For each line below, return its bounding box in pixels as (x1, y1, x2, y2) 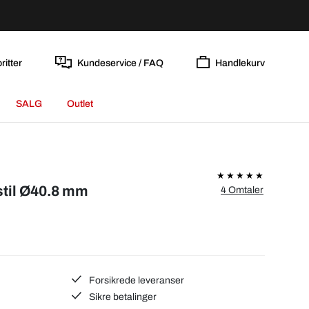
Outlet (67, 99, 93, 109)
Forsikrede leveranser (87, 275, 185, 286)
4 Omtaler (221, 185, 263, 195)
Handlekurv (215, 57, 265, 68)
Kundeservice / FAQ (77, 57, 163, 68)
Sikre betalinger (87, 291, 157, 302)
